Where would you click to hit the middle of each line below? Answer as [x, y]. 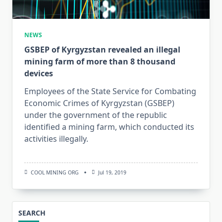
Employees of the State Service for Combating [110, 91]
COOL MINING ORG [55, 172]
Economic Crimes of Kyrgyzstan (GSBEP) [99, 103]
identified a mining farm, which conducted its [109, 127]
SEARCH [32, 213]
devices [39, 73]
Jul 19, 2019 [112, 172]
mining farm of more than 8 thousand [100, 61]
